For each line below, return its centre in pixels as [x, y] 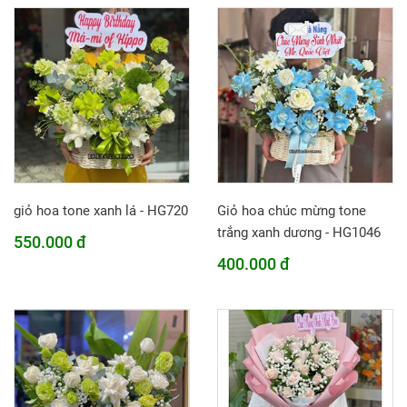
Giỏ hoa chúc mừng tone [292, 211]
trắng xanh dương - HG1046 [299, 233]
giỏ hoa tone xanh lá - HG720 [101, 211]
